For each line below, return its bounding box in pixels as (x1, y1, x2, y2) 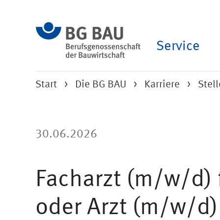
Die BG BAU (75, 80, 126, 90)
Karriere (144, 80, 180, 90)
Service (156, 39, 200, 54)
